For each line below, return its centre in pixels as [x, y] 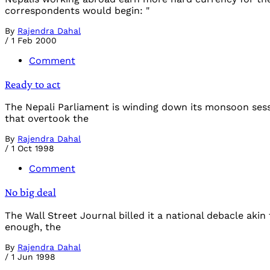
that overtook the [47, 119]
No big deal [30, 192]
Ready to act [33, 84]
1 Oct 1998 [33, 149]
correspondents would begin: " [77, 10]
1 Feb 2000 [34, 40]
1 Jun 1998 [33, 256]
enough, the [33, 227]
